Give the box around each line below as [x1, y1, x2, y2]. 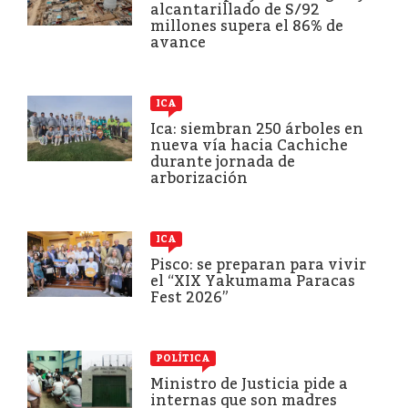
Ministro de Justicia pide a [150, 374, 348, 393]
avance [150, 33, 206, 51]
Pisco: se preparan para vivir [150, 255, 366, 273]
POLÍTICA [156, 352, 210, 364]
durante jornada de [150, 152, 295, 170]
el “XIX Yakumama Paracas [150, 271, 355, 290]
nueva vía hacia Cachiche [150, 136, 348, 154]
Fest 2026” [150, 288, 229, 306]
